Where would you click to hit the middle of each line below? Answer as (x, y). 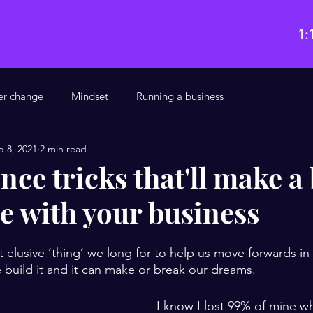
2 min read (63, 148)
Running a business (180, 96)
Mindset (90, 96)
